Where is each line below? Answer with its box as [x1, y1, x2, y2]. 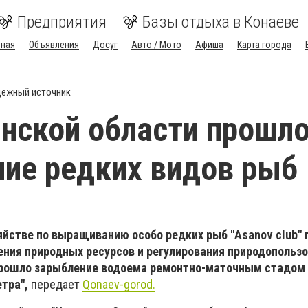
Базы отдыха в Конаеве [142, 12, 299, 32]
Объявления [29, 39, 79, 50]
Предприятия [17, 12, 107, 32]
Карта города [237, 39, 291, 50]
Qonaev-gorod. [82, 277, 155, 291]
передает [28, 277, 82, 291]
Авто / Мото [131, 39, 181, 50]
